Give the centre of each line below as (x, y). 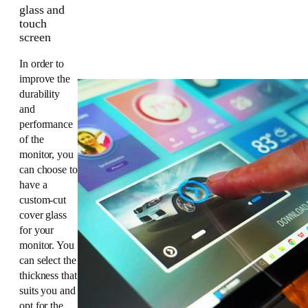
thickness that (48, 276)
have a (33, 185)
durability (40, 95)
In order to (42, 64)
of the (32, 140)
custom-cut (43, 200)
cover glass (43, 216)
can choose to (48, 170)
